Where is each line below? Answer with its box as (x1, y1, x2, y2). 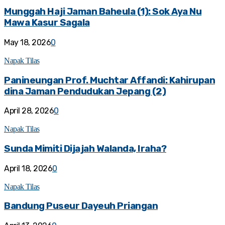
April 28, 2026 (4, 106, 54, 116)
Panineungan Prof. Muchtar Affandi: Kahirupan (4, 74, 215, 86)
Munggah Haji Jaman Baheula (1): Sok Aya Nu (4, 6, 201, 18)
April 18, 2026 (4, 163, 52, 173)
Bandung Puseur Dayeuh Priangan (4, 200, 158, 212)
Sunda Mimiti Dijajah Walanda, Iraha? (4, 143, 166, 155)
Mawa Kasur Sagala (4, 17, 90, 29)
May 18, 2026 (4, 37, 51, 47)
